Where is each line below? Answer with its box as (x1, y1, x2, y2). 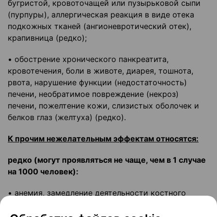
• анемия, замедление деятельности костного (8, 188, 186, 198)
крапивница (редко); (8, 33, 87, 43)
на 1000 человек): (8, 167, 78, 177)
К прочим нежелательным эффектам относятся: (8, 134, 199, 144)
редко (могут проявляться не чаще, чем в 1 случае (8, 155, 206, 165)
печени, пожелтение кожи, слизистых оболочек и (8, 101, 199, 111)
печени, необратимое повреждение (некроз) (8, 89, 179, 99)
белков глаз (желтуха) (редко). (8, 112, 126, 123)
